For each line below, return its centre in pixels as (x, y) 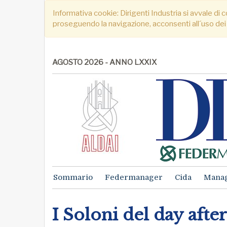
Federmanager (134, 177)
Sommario (73, 177)
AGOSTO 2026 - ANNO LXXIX (104, 62)
